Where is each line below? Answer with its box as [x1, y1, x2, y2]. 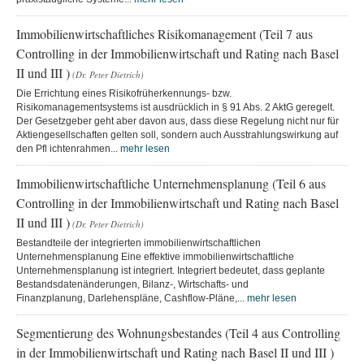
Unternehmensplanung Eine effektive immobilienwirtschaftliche [16, 250, 294, 262]
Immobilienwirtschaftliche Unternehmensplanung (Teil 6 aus [16, 174, 326, 192]
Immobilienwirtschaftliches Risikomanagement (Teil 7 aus [16, 24, 313, 42]
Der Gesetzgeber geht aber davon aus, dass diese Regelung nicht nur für [16, 115, 339, 127]
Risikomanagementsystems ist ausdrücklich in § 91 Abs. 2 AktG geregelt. [16, 101, 335, 113]
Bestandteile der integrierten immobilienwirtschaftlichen [16, 236, 261, 249]
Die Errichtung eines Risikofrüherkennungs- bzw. [16, 87, 232, 99]
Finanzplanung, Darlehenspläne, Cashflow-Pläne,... [16, 292, 247, 304]
